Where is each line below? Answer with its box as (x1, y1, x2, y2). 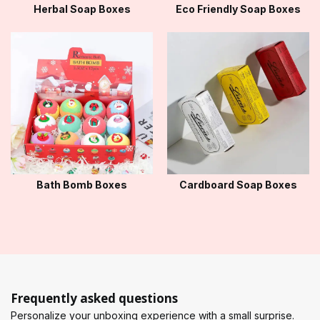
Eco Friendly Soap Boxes (176, 3, 301, 16)
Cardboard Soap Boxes (179, 178, 297, 191)
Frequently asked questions (11, 289, 178, 306)
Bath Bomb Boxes (36, 178, 127, 191)
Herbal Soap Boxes (33, 3, 131, 16)
